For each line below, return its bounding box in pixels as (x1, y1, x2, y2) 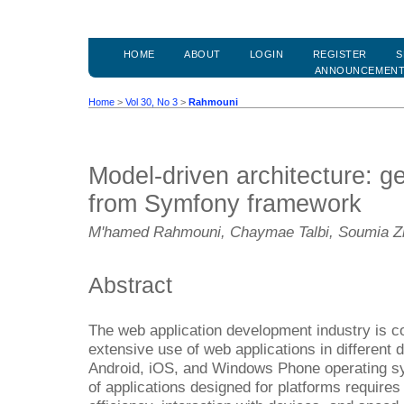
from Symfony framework (88, 190, 362, 218)
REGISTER (312, 49, 367, 60)
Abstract (88, 271, 172, 298)
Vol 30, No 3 (125, 96, 178, 108)
